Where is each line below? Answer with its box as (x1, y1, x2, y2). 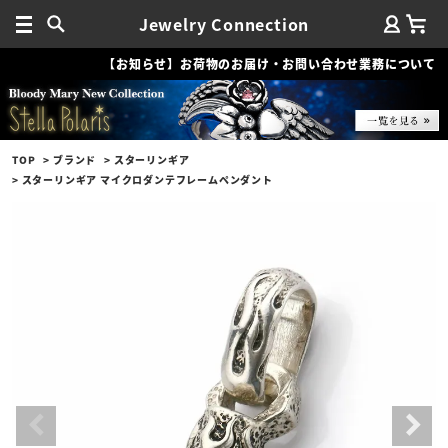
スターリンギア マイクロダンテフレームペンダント (21, 171, 273, 187)
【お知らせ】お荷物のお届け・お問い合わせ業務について (103, 55, 436, 72)
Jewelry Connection (138, 12, 310, 36)
